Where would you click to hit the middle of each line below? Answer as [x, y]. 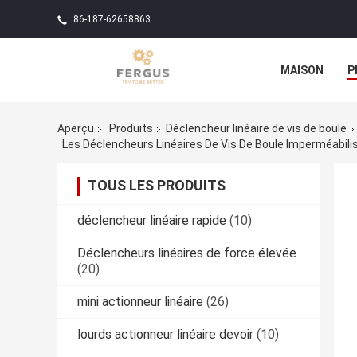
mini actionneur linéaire [140, 301]
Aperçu [76, 129]
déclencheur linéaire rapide [152, 220]
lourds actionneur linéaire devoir [165, 334]
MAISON [302, 70]
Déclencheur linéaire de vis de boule [256, 129]
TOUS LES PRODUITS [157, 185]
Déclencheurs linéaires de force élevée [187, 253]
